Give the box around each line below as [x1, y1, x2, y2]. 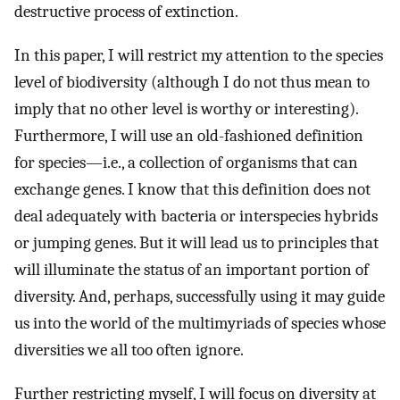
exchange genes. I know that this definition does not [14, 179, 371, 200]
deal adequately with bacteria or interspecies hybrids [14, 206, 378, 227]
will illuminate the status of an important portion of [14, 260, 369, 280]
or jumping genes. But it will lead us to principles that [14, 233, 379, 254]
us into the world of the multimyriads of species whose [14, 313, 386, 334]
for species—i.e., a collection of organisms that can [14, 153, 358, 173]
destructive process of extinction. [14, 2, 238, 22]
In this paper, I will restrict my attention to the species [14, 46, 383, 66]
